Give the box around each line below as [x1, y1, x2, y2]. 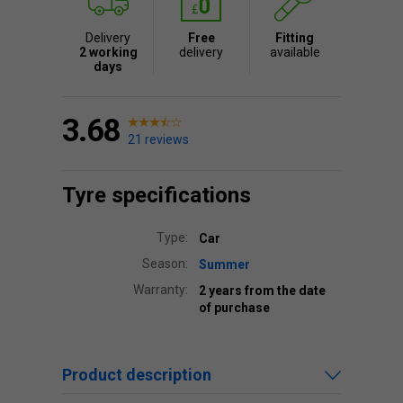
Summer [199, 257, 250, 272]
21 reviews [128, 132, 189, 147]
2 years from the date [199, 283, 326, 298]
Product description [62, 365, 211, 384]
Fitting [275, 31, 315, 45]
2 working [78, 45, 138, 59]
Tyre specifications [62, 183, 251, 208]
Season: [142, 256, 188, 271]
